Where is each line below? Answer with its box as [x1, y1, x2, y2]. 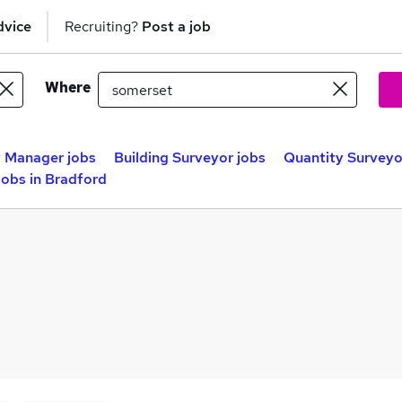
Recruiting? [65, 16, 142, 36]
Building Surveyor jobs [114, 148, 266, 167]
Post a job [142, 16, 211, 36]
